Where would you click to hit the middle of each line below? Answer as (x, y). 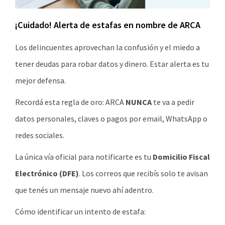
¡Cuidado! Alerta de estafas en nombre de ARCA (108, 25)
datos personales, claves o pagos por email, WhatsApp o (111, 119)
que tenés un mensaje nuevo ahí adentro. (84, 190)
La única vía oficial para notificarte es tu (84, 157)
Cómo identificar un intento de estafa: (80, 212)
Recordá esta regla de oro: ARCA (70, 102)
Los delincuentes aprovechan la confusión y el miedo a (107, 47)
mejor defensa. (40, 81)
